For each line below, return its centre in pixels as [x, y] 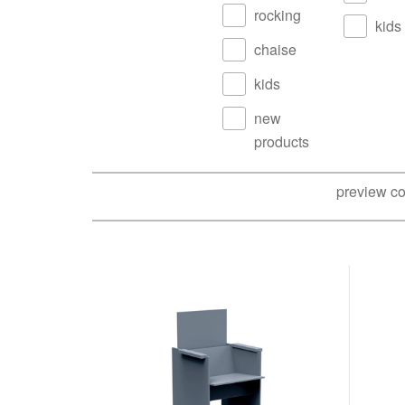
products [282, 141]
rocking [278, 15]
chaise [275, 49]
